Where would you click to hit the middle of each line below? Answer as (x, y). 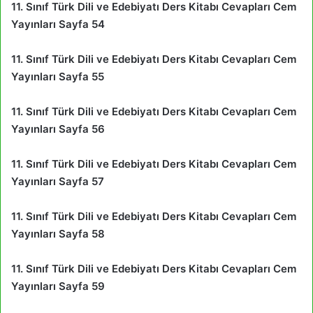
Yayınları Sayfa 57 (58, 181)
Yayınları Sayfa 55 (58, 76)
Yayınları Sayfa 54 (58, 24)
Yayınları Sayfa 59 (58, 286)
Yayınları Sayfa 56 (58, 129)
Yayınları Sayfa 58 (58, 233)
